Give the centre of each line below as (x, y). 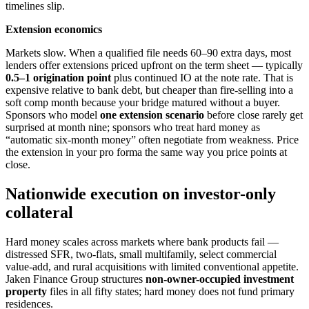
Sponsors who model (53, 115)
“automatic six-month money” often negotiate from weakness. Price (152, 140)
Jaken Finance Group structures (76, 279)
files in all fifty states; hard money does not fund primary (171, 291)
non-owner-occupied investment (220, 279)
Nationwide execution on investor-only (141, 193)
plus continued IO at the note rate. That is (202, 78)
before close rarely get (253, 115)
